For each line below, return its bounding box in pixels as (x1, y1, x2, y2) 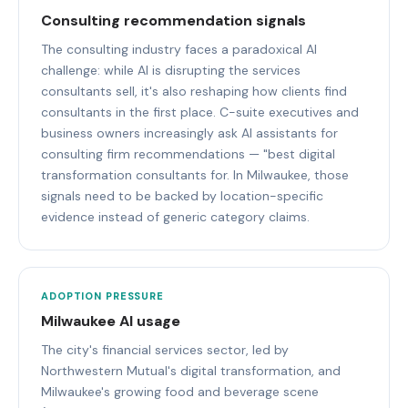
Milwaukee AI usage (41, 311, 180, 331)
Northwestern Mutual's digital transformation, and (41, 362, 341, 379)
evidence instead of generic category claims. (41, 208, 310, 225)
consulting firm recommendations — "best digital (41, 145, 335, 162)
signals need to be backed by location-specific (41, 187, 323, 204)
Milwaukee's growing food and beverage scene (41, 382, 319, 400)
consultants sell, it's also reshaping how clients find (41, 82, 347, 99)
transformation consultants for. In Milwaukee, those (41, 166, 349, 183)
